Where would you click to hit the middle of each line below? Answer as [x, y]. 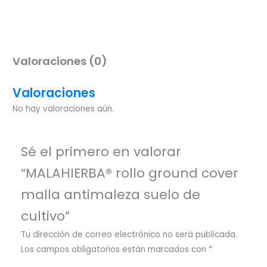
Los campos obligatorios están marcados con [114, 250]
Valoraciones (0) [60, 61]
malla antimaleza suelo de [110, 195]
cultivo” [45, 216]
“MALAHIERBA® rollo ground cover [129, 173]
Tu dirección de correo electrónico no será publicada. [129, 235]
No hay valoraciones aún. [63, 109]
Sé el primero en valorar [101, 152]
